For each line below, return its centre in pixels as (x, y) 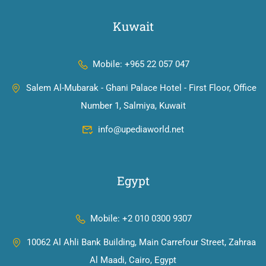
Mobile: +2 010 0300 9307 (141, 219)
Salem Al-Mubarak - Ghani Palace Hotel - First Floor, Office (141, 88)
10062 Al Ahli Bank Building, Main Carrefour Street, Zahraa (141, 243)
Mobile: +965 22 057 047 (141, 64)
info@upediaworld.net (141, 130)
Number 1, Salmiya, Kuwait (133, 106)
